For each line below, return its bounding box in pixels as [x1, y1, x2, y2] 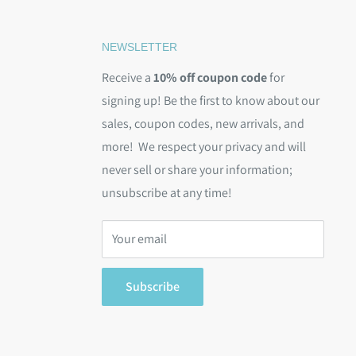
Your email [112, 230, 167, 248]
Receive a [102, 69, 153, 87]
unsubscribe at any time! [102, 184, 232, 202]
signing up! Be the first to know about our [102, 92, 319, 110]
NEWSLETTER [102, 41, 177, 54]
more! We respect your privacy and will [102, 138, 306, 156]
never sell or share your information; [102, 161, 292, 179]
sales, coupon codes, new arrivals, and [102, 115, 304, 133]
